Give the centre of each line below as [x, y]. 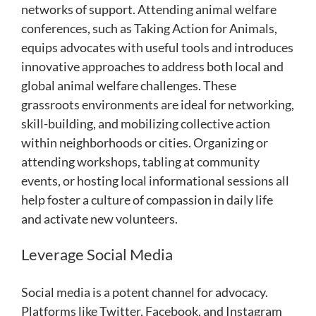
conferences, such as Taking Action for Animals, [149, 29]
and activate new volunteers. [99, 219]
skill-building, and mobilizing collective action [146, 124]
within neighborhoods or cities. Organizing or [145, 143]
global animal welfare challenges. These [129, 86]
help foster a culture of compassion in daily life [147, 200]
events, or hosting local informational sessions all [155, 181]
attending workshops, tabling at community [140, 162]
